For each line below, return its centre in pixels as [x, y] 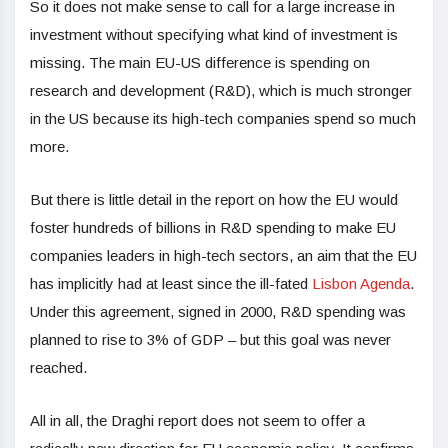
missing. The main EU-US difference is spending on [200, 63]
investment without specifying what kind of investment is [214, 35]
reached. [58, 368]
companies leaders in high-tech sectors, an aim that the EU [223, 256]
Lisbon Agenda [361, 284]
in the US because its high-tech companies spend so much [223, 119]
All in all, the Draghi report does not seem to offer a [197, 421]
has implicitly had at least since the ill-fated [171, 284]
